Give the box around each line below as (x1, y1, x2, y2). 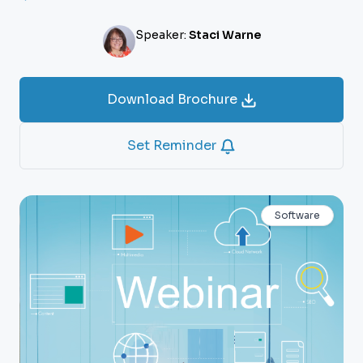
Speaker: (135, 28, 189, 42)
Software (275, 209, 320, 221)
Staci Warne (188, 28, 261, 42)
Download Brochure (106, 91, 241, 108)
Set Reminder (127, 137, 220, 154)
